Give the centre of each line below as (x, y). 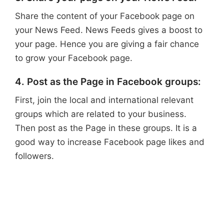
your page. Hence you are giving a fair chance (107, 44)
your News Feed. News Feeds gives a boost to (109, 30)
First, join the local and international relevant (104, 100)
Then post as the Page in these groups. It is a (106, 128)
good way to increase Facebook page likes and (110, 142)
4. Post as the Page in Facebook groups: (108, 81)
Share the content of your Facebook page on (105, 16)
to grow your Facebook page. (74, 58)
